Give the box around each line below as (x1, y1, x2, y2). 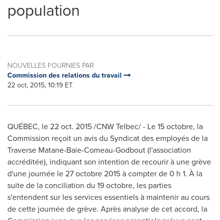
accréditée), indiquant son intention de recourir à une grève (7, 156, 211, 167)
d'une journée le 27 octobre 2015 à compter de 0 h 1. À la (7, 168, 202, 179)
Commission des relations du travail (7, 70, 124, 80)
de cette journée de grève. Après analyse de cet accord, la (7, 203, 207, 214)
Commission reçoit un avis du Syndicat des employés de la (7, 133, 208, 143)
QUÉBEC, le (7, 121, 50, 132)
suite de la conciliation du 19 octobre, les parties (7, 180, 171, 191)
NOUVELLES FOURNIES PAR (7, 60, 94, 70)
